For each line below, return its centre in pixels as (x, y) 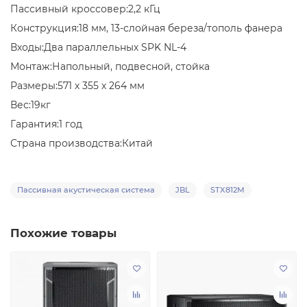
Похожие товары (63, 233)
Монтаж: (31, 66)
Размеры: (34, 85)
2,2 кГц (144, 9)
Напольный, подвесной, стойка (131, 66)
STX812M (228, 189)
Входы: (27, 47)
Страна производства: (66, 143)
